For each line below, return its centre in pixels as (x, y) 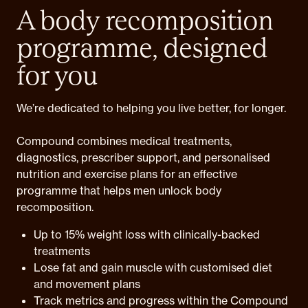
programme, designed (142, 47)
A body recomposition (145, 20)
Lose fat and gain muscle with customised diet (153, 267)
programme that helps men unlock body (119, 190)
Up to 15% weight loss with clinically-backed (147, 234)
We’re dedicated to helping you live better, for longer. (151, 108)
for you (57, 75)
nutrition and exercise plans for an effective (127, 174)
